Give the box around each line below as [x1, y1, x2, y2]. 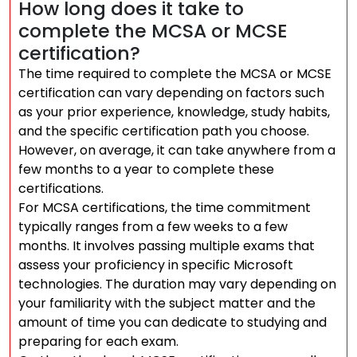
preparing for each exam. [18, 332, 178, 351]
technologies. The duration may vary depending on [18, 275, 336, 293]
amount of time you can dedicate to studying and [18, 313, 327, 331]
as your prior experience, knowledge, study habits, [18, 103, 330, 121]
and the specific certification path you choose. [18, 122, 309, 140]
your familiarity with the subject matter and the [18, 294, 316, 312]
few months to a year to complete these [18, 160, 274, 178]
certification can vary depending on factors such [18, 84, 324, 102]
